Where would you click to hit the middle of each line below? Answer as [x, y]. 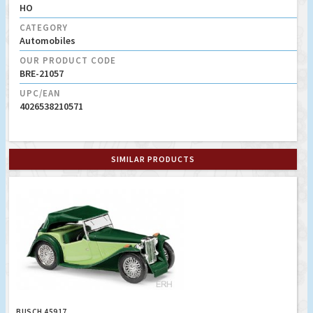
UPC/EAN [40, 94]
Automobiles [48, 41]
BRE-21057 [42, 74]
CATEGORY [44, 28]
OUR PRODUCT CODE [68, 61]
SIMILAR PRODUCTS [153, 159]
